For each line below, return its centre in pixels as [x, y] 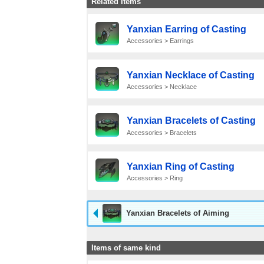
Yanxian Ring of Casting [180, 166]
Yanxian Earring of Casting [186, 29]
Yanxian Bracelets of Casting [191, 121]
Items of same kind [126, 247]
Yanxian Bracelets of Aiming [178, 213]
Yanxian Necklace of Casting [190, 75]
